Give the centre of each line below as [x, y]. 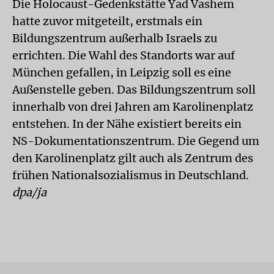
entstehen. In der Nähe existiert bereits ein [127, 124]
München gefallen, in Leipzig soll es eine [122, 72]
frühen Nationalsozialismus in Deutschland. [131, 175]
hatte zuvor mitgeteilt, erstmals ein [107, 21]
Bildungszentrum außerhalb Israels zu [115, 38]
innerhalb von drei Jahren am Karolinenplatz [133, 107]
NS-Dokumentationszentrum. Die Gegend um [136, 141]
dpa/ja [29, 192]
